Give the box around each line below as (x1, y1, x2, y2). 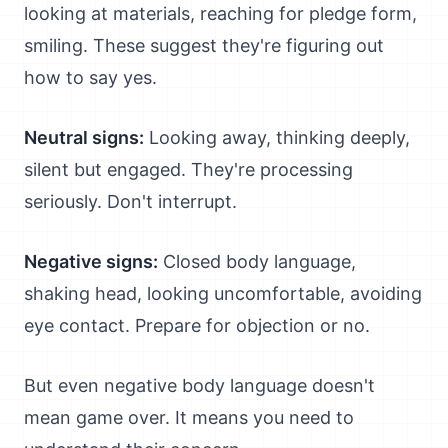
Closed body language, (158, 251, 356, 272)
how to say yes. (24, 67, 157, 88)
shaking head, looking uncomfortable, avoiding (24, 283, 422, 304)
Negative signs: (24, 251, 158, 272)
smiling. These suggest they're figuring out (24, 35, 384, 56)
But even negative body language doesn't (24, 375, 375, 396)
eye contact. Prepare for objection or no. (24, 315, 370, 336)
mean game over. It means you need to (24, 407, 354, 428)
